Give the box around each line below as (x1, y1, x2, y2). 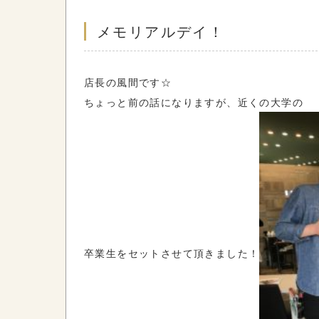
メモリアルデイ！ (97, 21, 225, 41)
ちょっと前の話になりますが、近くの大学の (84, 95, 303, 109)
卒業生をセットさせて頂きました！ (84, 245, 260, 260)
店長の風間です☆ (84, 75, 172, 89)
